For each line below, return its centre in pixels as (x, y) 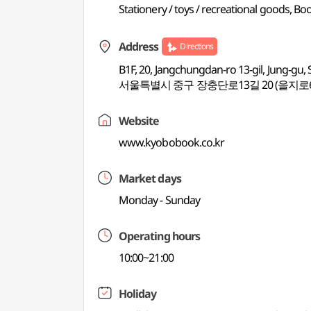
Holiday (138, 294)
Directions (196, 46)
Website (139, 121)
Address (139, 47)
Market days (150, 178)
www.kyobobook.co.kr (171, 142)
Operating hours (159, 236)
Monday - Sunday (159, 200)
